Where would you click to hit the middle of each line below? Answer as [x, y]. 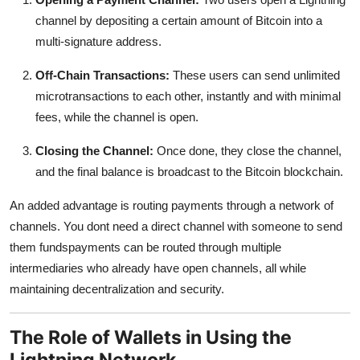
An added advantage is [70, 205]
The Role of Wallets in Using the [151, 337]
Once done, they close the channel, [247, 150]
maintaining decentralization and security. [117, 288]
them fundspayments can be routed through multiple [145, 247]
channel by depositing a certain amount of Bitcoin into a [179, 20]
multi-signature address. [98, 41]
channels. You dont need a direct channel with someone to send [176, 226]
